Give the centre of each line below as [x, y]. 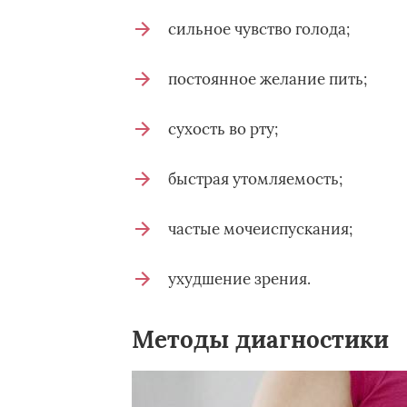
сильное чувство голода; [258, 29]
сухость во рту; [223, 129]
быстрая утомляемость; [255, 179]
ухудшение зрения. [239, 279]
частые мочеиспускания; [260, 229]
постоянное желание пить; [267, 79]
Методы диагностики [260, 339]
